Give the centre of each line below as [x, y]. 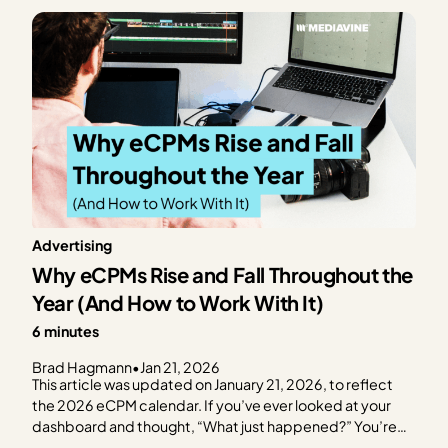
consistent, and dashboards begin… [152, 19]
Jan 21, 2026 [180, 367]
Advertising [72, 245]
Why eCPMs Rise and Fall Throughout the [222, 274]
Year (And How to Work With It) [178, 302]
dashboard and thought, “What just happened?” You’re [215, 426]
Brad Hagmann [82, 367]
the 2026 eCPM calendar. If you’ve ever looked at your [212, 405]
